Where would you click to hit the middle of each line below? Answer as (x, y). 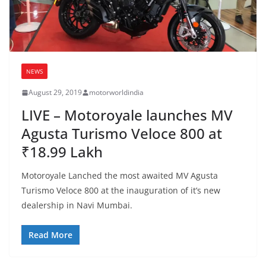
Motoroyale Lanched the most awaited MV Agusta (120, 176)
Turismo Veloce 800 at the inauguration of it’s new (121, 191)
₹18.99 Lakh (62, 152)
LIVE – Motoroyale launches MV (127, 115)
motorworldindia (116, 93)
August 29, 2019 (55, 93)
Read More (50, 235)
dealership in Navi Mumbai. (77, 205)
